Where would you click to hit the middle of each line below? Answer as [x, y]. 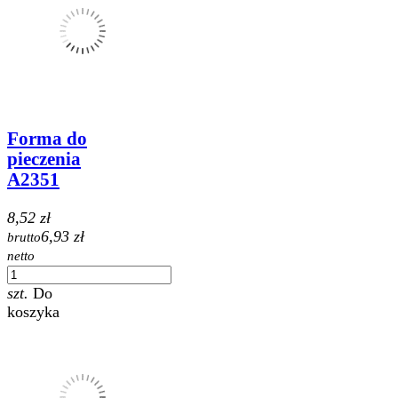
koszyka [33, 311]
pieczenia [44, 159]
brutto [24, 237]
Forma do [47, 139]
